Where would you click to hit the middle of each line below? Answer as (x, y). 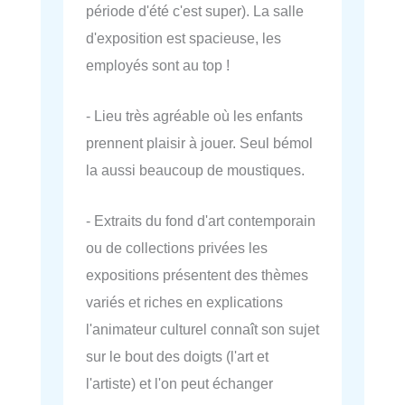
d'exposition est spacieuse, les (184, 38)
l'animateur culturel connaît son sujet (202, 330)
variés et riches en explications (184, 302)
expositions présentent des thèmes (197, 275)
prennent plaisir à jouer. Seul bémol (199, 142)
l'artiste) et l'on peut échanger (179, 384)
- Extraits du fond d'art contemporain (201, 221)
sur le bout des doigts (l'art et (177, 357)
